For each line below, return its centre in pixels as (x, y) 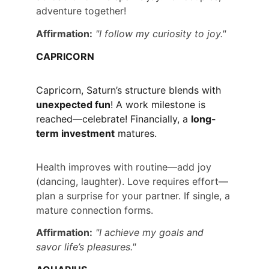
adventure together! (81, 11)
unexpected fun (73, 104)
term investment (75, 133)
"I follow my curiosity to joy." (161, 34)
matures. (136, 133)
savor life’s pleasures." (86, 247)
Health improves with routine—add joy (125, 167)
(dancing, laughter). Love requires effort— (132, 181)
